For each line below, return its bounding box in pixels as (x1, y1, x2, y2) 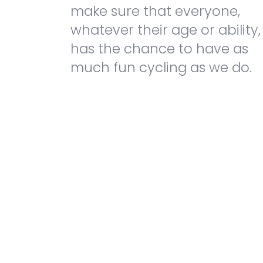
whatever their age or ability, (70, 21, 261, 40)
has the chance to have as (70, 39, 248, 59)
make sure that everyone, (70, 2, 240, 21)
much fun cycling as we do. (70, 58, 252, 77)
